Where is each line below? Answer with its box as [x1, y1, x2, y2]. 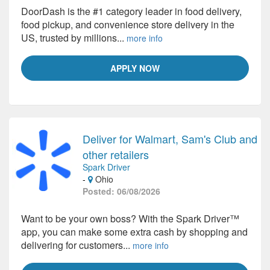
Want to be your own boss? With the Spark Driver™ [21, 212, 239, 225]
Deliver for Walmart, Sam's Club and [83, 131, 257, 146]
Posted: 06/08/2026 [83, 185, 160, 197]
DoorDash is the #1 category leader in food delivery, [21, 4, 242, 18]
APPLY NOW [110, 62, 160, 74]
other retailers [83, 146, 149, 162]
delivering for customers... [21, 238, 133, 252]
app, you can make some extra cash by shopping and [21, 225, 248, 239]
